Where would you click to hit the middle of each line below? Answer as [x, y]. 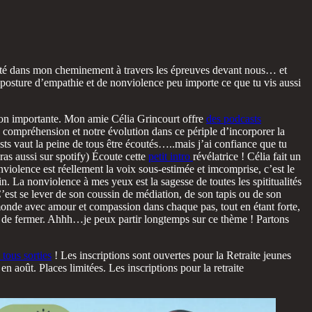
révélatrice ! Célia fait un [247, 156]
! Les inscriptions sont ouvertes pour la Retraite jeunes [171, 255]
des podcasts [234, 118]
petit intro [171, 156]
